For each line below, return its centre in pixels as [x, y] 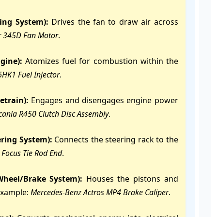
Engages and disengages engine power [103, 100]
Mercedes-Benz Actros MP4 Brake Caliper [100, 192]
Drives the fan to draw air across [113, 22]
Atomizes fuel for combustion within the [100, 61]
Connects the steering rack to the [115, 139]
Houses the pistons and [130, 179]
